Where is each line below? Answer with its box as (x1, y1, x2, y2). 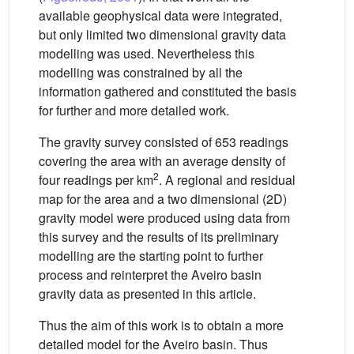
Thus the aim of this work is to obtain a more (39, 316, 284, 334)
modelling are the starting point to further (39, 247, 263, 265)
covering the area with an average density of (39, 152, 285, 170)
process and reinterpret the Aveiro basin (39, 265, 262, 284)
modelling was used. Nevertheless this (39, 44, 254, 62)
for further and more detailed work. (39, 101, 229, 119)
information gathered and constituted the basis (39, 82, 296, 100)
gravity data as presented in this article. (39, 284, 256, 303)
